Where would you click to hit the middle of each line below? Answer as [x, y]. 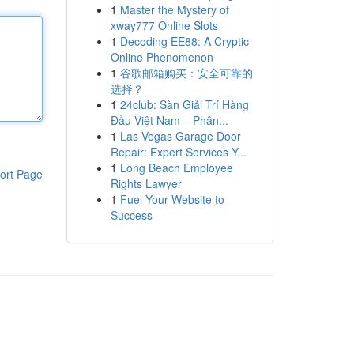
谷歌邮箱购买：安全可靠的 [186, 73]
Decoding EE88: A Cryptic [184, 41]
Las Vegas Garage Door [180, 136]
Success [131, 215]
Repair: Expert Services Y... [178, 152]
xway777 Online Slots [164, 25]
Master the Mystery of [174, 9]
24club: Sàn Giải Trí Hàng [184, 104]
